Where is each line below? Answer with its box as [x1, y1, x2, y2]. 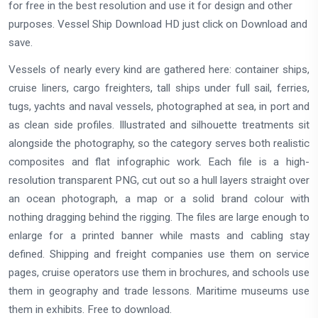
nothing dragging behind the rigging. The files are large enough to [9, 211, 309, 224]
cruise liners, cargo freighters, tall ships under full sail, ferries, [9, 82, 309, 95]
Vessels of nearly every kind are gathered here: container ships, [9, 63, 309, 77]
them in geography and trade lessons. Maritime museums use [9, 285, 309, 298]
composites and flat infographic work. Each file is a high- [9, 155, 309, 169]
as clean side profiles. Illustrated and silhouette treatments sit [9, 119, 309, 132]
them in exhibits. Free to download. [9, 303, 172, 317]
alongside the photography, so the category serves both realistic [9, 137, 309, 150]
